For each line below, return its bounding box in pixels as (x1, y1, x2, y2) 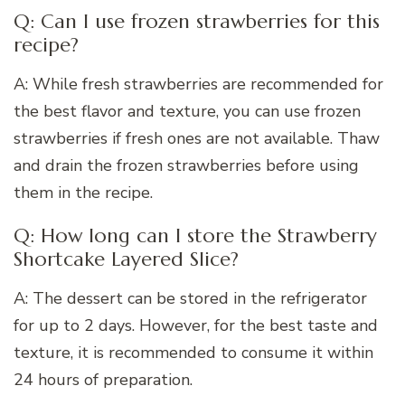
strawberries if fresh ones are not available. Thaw (14, 127, 380, 149)
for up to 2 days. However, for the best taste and (14, 314, 378, 336)
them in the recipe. (14, 181, 153, 203)
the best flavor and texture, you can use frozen (14, 99, 361, 122)
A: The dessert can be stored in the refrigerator (14, 287, 367, 309)
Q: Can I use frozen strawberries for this (14, 9, 380, 34)
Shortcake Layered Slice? (14, 246, 239, 271)
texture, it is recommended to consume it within (14, 341, 373, 363)
